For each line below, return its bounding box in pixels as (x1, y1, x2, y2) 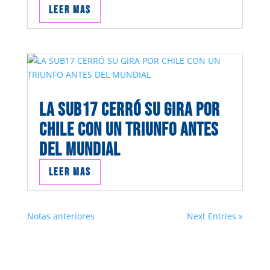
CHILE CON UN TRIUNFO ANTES (39, 119, 219, 142)
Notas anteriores (27, 210, 95, 222)
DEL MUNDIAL (39, 139, 121, 162)
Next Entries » (187, 210, 243, 222)
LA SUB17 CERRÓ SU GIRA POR (39, 99, 220, 122)
